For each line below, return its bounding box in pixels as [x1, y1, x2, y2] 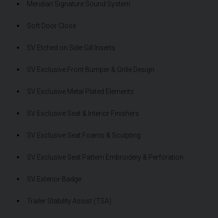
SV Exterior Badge [27, 175, 81, 183]
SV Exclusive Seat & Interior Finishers [27, 109, 139, 117]
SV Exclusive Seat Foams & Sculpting [27, 131, 141, 139]
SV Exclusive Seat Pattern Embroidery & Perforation [27, 153, 183, 161]
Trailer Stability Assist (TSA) [27, 197, 111, 205]
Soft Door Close [27, 21, 76, 30]
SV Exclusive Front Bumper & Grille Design [27, 65, 154, 73]
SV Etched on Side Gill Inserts [27, 43, 115, 52]
